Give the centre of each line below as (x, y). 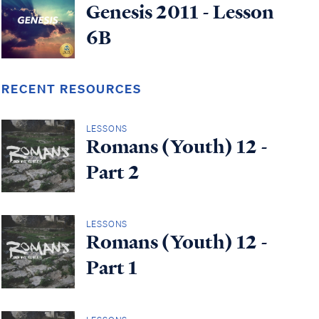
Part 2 (113, 172)
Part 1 (111, 268)
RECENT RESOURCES (72, 88)
